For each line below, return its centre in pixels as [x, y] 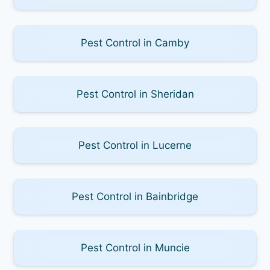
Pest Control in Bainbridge [135, 196]
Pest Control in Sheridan [135, 94]
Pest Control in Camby [135, 42]
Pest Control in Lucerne [135, 145]
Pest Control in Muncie [135, 247]
